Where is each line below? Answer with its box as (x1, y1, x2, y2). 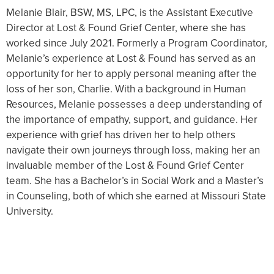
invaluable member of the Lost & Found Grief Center (6, 158, 244, 173)
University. (6, 204, 53, 219)
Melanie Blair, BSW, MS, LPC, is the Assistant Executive (6, 5, 253, 20)
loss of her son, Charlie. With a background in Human (6, 81, 246, 97)
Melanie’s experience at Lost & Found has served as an (6, 51, 256, 66)
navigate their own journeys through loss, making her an (6, 143, 260, 158)
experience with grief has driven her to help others (6, 127, 235, 143)
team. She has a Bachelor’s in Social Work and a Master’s (6, 173, 264, 188)
